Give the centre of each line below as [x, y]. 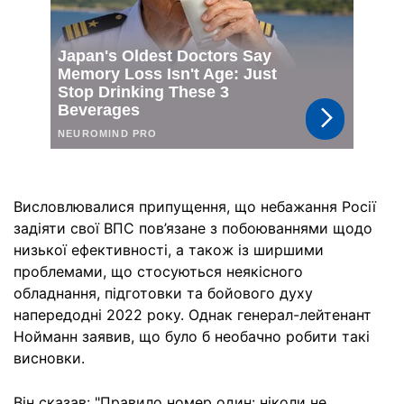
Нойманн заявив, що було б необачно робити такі [192, 336]
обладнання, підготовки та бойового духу [163, 293]
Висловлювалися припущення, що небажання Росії [195, 206]
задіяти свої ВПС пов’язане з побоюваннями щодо [193, 228]
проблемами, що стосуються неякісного [158, 271]
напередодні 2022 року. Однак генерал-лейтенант [193, 314]
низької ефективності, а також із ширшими [169, 249]
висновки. [49, 358]
